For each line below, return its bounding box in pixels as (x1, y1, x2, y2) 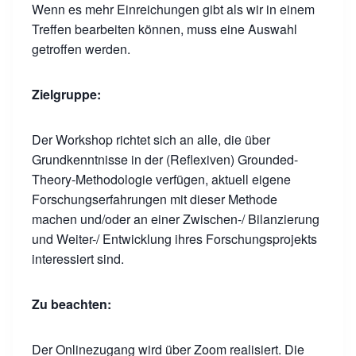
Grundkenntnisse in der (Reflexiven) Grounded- (32, 150, 298, 168)
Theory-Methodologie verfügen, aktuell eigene (32, 170, 291, 188)
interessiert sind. (32, 250, 124, 268)
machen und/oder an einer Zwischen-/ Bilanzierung (32, 210, 319, 228)
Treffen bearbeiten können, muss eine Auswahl (32, 20, 297, 38)
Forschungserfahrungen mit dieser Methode (32, 190, 277, 208)
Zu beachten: (32, 295, 111, 313)
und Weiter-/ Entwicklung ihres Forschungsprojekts (32, 230, 317, 248)
